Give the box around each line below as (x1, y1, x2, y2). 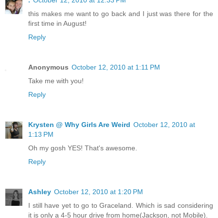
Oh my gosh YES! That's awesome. (28, 144, 137, 152)
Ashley (28, 187, 51, 196)
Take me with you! (28, 76, 84, 85)
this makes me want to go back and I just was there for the (28, 9, 213, 18)
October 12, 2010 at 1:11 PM (72, 63, 160, 71)
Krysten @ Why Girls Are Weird (28, 120, 130, 128)
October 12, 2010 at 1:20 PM (54, 187, 143, 196)
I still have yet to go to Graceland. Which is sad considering (28, 201, 213, 209)
